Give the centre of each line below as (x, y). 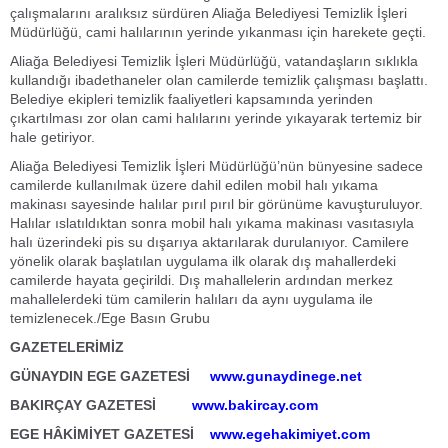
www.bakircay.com (255, 405)
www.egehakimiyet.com (290, 434)
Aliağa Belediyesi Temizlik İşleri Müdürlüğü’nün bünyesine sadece (216, 166)
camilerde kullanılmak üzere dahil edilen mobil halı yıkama (194, 185)
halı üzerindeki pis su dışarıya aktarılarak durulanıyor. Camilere (209, 242)
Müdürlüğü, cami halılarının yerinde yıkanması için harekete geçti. (218, 32)
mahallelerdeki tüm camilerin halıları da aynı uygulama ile (191, 299)
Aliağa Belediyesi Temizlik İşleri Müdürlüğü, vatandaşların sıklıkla (214, 61)
